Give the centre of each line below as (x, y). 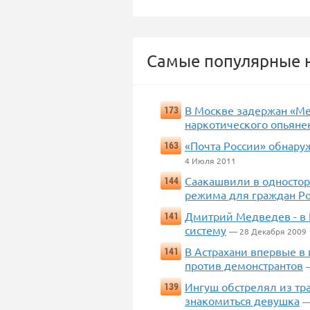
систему (206, 230)
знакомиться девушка (242, 300)
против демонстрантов (244, 265)
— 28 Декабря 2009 (268, 231)
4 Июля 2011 (210, 161)
